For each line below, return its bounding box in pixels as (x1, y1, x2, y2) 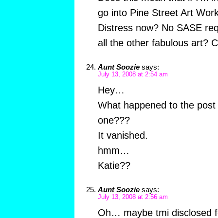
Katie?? (97, 160, 130, 171)
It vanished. (97, 130, 148, 141)
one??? (97, 115, 130, 126)
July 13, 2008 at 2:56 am (97, 194, 168, 201)
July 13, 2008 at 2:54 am (97, 71, 168, 78)
